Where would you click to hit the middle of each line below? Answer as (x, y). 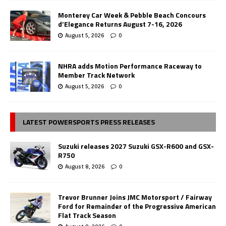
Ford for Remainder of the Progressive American (137, 206)
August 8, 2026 (85, 167)
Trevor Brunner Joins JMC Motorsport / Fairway (135, 197)
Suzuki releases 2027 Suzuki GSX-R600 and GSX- (136, 146)
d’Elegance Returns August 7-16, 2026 (120, 24)
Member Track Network (96, 75)
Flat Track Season (87, 215)
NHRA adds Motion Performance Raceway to (130, 66)
